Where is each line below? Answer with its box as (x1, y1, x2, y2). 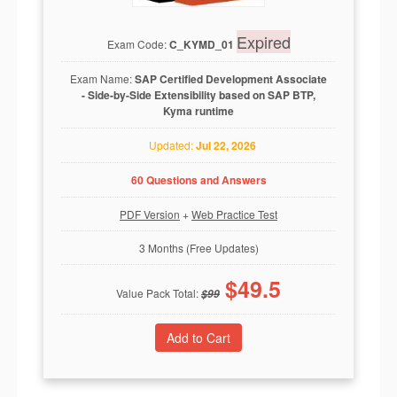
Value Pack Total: (116, 284, 201, 300)
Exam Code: (106, 35, 169, 51)
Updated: (141, 136, 196, 152)
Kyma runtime (163, 102, 234, 119)
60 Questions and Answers (130, 171, 267, 188)
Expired (236, 29, 291, 53)
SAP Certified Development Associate (135, 70, 327, 87)
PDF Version (120, 206, 180, 222)
